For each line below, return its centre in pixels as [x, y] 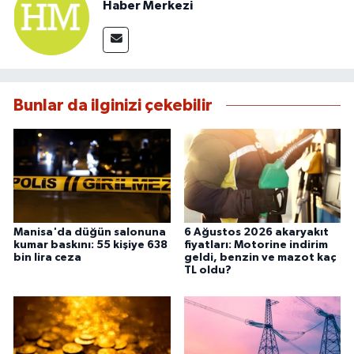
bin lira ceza [47, 257]
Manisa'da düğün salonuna [90, 232]
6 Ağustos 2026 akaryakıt [256, 232]
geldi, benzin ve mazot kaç [260, 257]
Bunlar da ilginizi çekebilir [113, 105]
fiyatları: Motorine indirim [256, 245]
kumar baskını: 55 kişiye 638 [90, 245]
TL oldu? [207, 270]
